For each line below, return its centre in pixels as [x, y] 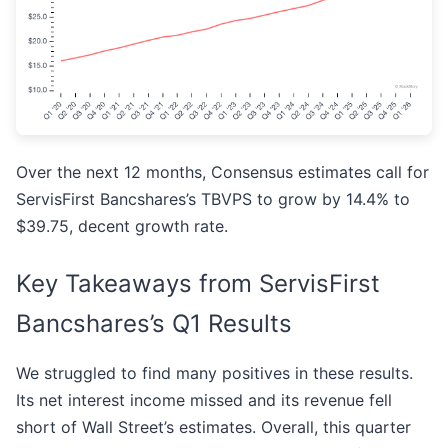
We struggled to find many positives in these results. [214, 373]
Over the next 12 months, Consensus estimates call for [222, 172]
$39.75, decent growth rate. [122, 226]
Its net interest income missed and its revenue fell [204, 400]
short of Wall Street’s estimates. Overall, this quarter [213, 427]
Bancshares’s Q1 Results [154, 324]
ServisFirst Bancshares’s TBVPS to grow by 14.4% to [213, 199]
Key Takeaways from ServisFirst [198, 284]
